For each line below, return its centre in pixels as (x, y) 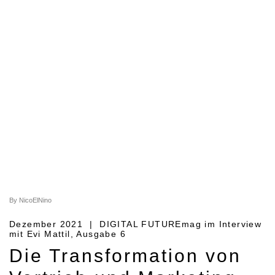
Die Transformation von (125, 256)
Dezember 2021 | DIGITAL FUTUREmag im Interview (136, 224)
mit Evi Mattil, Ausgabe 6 (68, 234)
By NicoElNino (30, 200)
